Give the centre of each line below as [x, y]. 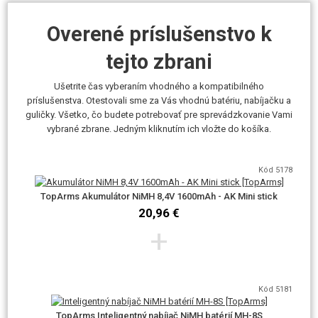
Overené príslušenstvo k [159, 34]
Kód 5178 [275, 170]
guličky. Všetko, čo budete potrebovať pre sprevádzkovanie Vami [159, 115]
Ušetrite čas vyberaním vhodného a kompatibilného [159, 86]
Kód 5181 [275, 289]
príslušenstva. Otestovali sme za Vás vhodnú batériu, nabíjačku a [159, 100]
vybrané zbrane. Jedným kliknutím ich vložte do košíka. [159, 129]
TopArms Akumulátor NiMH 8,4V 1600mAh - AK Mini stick [159, 196]
